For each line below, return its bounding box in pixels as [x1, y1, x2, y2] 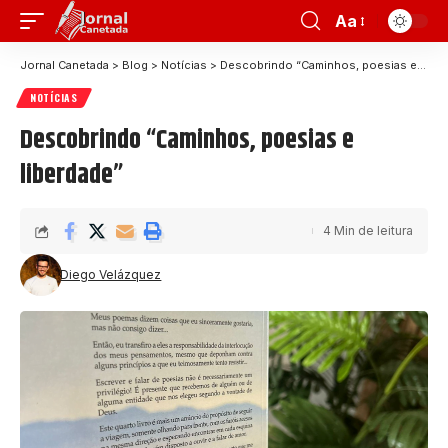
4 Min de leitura [323, 223, 413, 238]
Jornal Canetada [20, 58, 109, 72]
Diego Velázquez [60, 267, 162, 282]
